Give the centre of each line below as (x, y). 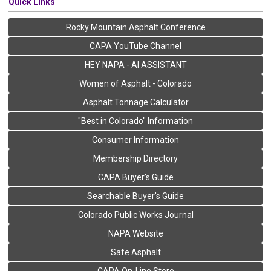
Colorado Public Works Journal (135, 214)
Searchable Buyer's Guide (135, 196)
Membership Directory (135, 158)
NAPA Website (135, 233)
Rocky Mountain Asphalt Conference (135, 27)
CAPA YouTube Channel (135, 46)
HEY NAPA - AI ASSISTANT (135, 64)
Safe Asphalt (135, 252)
